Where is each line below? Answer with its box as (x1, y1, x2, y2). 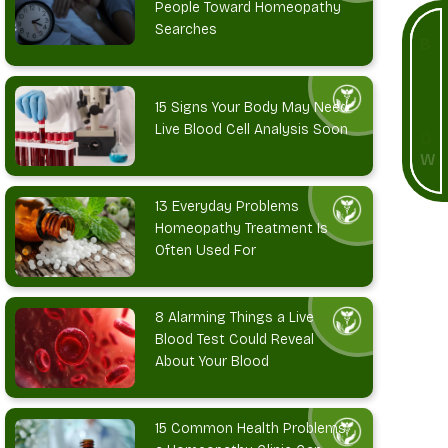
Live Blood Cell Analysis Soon (155, 120, 349, 138)
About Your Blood (155, 353, 270, 371)
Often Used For (155, 242, 257, 260)
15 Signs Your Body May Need (155, 98, 349, 116)
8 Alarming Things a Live (155, 309, 315, 327)
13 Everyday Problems (155, 198, 300, 216)
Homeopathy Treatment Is (155, 220, 329, 238)
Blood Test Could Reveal (155, 331, 315, 349)
